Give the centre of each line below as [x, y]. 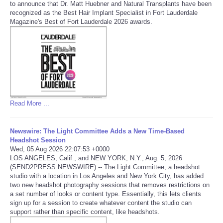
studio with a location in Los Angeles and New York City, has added [107, 176]
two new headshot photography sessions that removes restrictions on [110, 185]
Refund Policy [51, 23]
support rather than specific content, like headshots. [85, 212]
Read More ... [30, 103]
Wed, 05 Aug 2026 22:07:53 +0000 [60, 149]
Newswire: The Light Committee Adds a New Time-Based [97, 131]
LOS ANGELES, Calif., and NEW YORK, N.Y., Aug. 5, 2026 [96, 158]
